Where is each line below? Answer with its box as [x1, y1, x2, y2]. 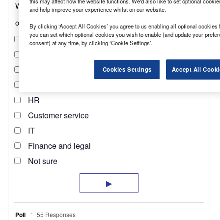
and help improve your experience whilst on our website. [29, 5, 166, 13]
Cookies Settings [102, 65, 152, 73]
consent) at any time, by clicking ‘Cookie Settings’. [29, 38, 152, 47]
